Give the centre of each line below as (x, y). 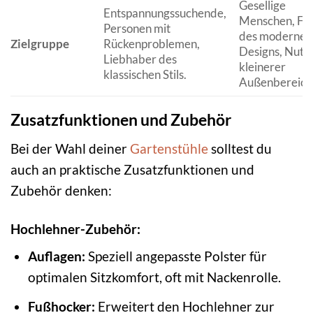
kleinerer (262, 66)
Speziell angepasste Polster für (176, 256)
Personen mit (137, 28)
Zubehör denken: (61, 190)
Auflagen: (56, 256)
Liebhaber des (140, 59)
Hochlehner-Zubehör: (75, 228)
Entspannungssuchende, (165, 13)
